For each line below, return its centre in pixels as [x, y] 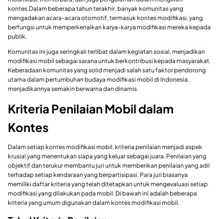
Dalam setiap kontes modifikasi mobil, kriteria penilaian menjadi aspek [105, 147]
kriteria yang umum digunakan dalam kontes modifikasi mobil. [94, 202]
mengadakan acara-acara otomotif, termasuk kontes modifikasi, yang [105, 18]
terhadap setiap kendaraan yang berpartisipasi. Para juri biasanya [98, 175]
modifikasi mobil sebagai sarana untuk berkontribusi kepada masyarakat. [109, 61]
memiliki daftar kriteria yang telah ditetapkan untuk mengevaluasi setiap [108, 184]
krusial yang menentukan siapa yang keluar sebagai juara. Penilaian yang [107, 156]
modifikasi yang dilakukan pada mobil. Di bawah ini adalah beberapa [102, 193]
